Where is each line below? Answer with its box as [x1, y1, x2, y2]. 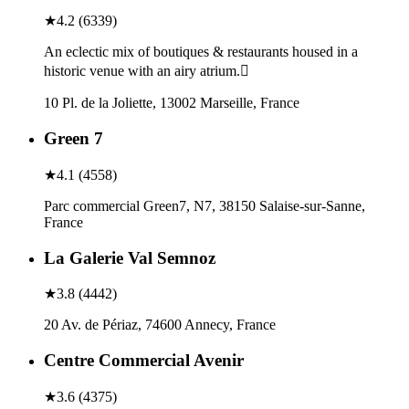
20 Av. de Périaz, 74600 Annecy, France [44, 317, 276, 333]
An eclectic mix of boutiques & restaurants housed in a [44, 44, 358, 60]
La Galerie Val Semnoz [44, 247, 215, 267]
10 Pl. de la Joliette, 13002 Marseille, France [44, 95, 299, 111]
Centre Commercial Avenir [44, 351, 244, 371]
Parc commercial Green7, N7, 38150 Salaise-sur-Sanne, [44, 197, 365, 214]
